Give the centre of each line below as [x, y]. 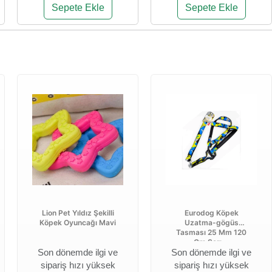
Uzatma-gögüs [211, 223]
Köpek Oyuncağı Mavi [78, 223]
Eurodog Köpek [211, 213]
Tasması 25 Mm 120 [211, 232]
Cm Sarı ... [211, 242]
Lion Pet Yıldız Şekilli [78, 213]
